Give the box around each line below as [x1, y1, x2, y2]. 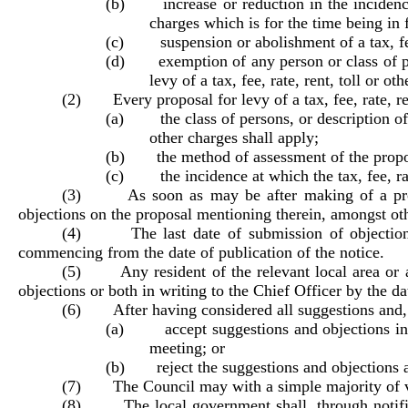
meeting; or [149, 339, 225, 358]
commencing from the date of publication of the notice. [18, 243, 384, 262]
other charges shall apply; [149, 128, 319, 148]
